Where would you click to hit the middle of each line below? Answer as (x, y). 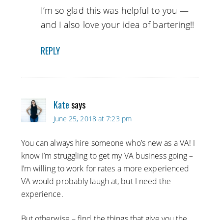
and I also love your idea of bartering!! (117, 25)
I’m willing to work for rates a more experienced (105, 169)
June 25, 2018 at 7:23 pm (92, 119)
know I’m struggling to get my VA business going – (107, 156)
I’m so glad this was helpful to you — (115, 11)
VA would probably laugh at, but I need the (96, 181)
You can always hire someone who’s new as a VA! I (108, 143)
